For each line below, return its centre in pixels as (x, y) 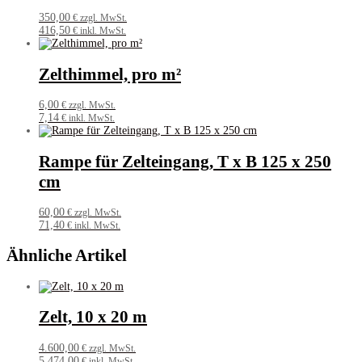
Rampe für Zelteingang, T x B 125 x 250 (185, 161)
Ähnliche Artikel (67, 256)
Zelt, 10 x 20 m (93, 317)
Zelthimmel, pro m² (110, 74)
